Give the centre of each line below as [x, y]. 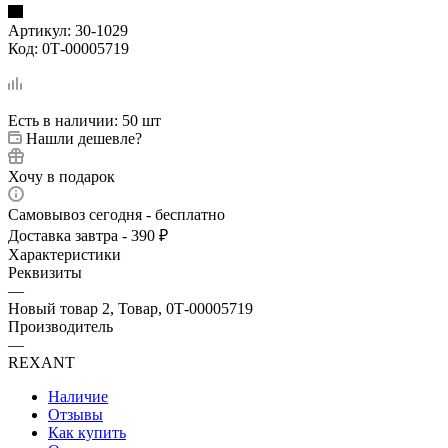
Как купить [87, 432]
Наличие [78, 396]
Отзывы [75, 414]
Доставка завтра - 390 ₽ [88, 235]
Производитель [60, 326]
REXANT [41, 362]
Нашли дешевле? [84, 138]
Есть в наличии [61, 120]
